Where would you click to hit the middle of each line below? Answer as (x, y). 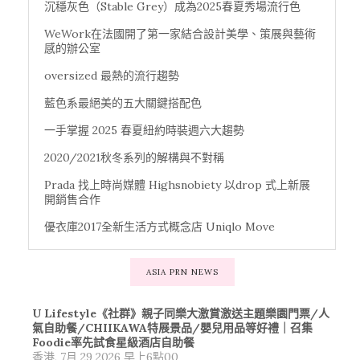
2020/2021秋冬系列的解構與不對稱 (134, 157)
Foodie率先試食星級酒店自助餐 (113, 342)
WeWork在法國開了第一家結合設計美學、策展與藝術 (180, 33)
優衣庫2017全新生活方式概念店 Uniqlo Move (160, 226)
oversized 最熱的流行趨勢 (112, 75)
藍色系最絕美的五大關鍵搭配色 (123, 102)
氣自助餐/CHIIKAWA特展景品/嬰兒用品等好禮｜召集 (172, 327)
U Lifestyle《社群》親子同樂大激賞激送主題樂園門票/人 (181, 313)
